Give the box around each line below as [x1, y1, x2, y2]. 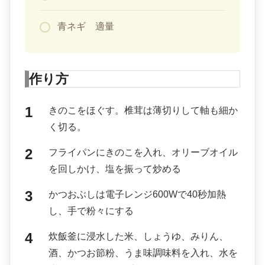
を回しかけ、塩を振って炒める [49, 164, 181, 174]
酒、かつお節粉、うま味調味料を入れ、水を [49, 248, 238, 258]
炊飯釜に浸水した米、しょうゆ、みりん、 [49, 231, 228, 242]
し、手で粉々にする [49, 206, 134, 216]
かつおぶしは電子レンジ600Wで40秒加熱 [49, 189, 226, 200]
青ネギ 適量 [57, 21, 114, 32]
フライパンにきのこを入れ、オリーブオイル [49, 147, 238, 158]
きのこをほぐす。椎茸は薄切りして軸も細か [49, 105, 238, 116]
